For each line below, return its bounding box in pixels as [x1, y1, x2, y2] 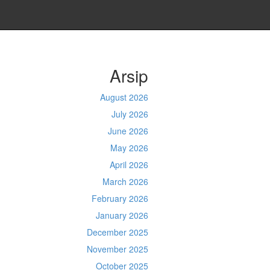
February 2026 [91, 192, 148, 204]
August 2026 [99, 91, 148, 103]
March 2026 [102, 175, 148, 187]
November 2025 [86, 243, 148, 255]
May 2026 [110, 142, 148, 154]
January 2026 [95, 209, 148, 221]
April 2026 [109, 159, 148, 171]
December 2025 [86, 226, 148, 238]
